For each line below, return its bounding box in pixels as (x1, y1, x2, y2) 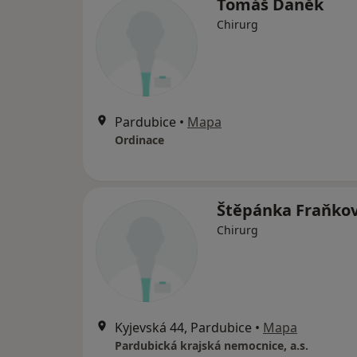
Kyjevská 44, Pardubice (115, 319, 252, 337)
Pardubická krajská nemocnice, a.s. (115, 338, 308, 354)
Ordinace (115, 132, 164, 148)
